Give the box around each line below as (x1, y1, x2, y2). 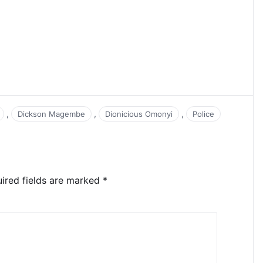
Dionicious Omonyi (105, 109, 173, 119)
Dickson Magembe (18, 109, 85, 119)
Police (193, 109, 214, 119)
